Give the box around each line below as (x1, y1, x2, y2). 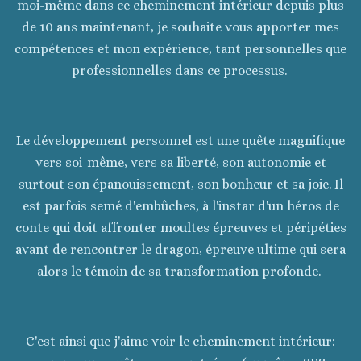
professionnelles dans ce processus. (71, 63, 290, 79)
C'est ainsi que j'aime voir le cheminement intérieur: (26, 333, 335, 349)
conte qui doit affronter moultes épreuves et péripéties (15, 220, 346, 236)
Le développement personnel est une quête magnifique (16, 133, 345, 149)
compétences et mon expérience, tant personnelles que (15, 41, 346, 57)
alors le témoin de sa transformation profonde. (37, 263, 324, 280)
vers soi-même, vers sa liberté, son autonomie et (35, 155, 326, 171)
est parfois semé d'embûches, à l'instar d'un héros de (22, 198, 339, 214)
